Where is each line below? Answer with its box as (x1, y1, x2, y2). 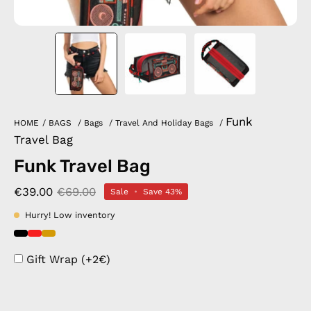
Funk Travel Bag (14, 155, 151, 176)
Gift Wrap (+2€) (26, 253, 110, 266)
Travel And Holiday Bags (115, 118, 213, 128)
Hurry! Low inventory (25, 210, 115, 220)
